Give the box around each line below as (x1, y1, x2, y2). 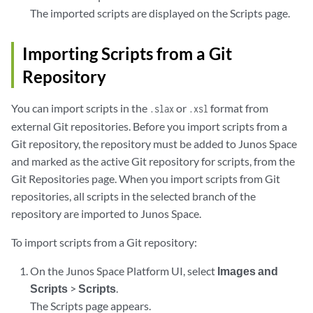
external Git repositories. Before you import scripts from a (11, 119, 287, 133)
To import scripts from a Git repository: (11, 235, 197, 249)
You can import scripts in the (11, 101, 150, 115)
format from (208, 101, 268, 115)
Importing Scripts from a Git (22, 43, 232, 64)
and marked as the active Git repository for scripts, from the (11, 154, 295, 168)
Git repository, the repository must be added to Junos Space (11, 137, 297, 150)
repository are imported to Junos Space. (11, 207, 201, 220)
